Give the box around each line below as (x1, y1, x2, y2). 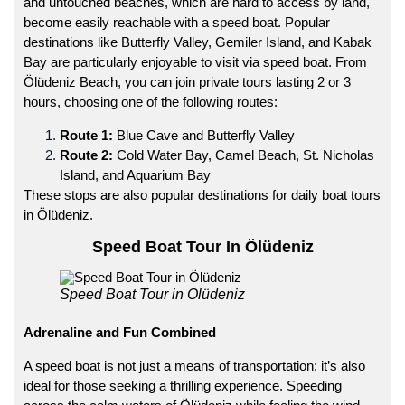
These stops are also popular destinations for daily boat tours (24, 186, 381, 202)
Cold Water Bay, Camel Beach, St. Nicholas (113, 146, 374, 163)
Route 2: (60, 146, 113, 163)
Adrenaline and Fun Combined (24, 324, 216, 340)
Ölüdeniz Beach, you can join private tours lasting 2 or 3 (24, 73, 351, 89)
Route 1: (60, 127, 113, 143)
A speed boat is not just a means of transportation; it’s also (24, 357, 365, 373)
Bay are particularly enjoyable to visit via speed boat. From (24, 53, 367, 70)
